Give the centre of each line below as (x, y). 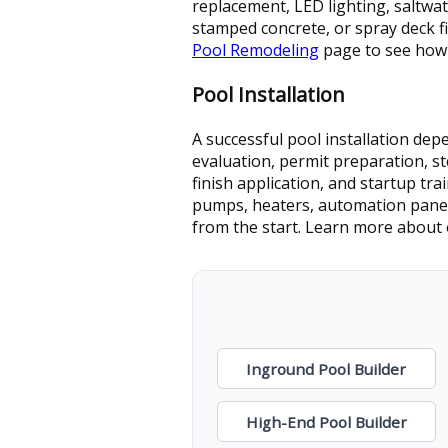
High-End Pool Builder (326, 421)
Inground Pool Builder (326, 368)
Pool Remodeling (255, 49)
